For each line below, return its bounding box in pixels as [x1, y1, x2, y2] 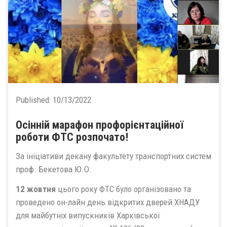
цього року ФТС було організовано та [56, 183, 191, 194]
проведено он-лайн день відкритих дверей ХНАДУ [16, 197, 200, 207]
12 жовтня [16, 183, 56, 194]
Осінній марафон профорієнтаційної [16, 118, 183, 131]
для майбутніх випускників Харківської [16, 210, 160, 220]
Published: [16, 94, 53, 105]
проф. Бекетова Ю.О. [16, 164, 92, 174]
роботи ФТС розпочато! [16, 130, 128, 143]
